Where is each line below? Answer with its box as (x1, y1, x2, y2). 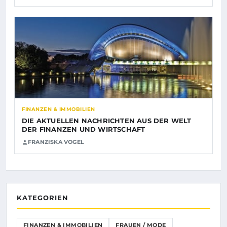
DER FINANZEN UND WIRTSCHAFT (22, 125, 145, 134)
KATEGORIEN (17, 194, 68, 202)
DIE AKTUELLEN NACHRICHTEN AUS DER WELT (22, 117, 192, 125)
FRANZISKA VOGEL (28, 138, 84, 146)
